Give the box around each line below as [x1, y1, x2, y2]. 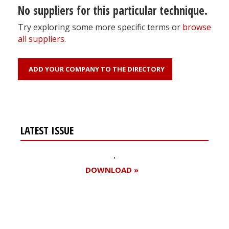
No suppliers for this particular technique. [18, 2, 208, 18]
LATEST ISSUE [20, 123, 74, 138]
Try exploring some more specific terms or [18, 21, 182, 33]
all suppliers [18, 33, 64, 44]
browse [182, 21, 211, 33]
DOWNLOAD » [85, 164, 139, 175]
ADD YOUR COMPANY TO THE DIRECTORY [26, 64, 165, 74]
